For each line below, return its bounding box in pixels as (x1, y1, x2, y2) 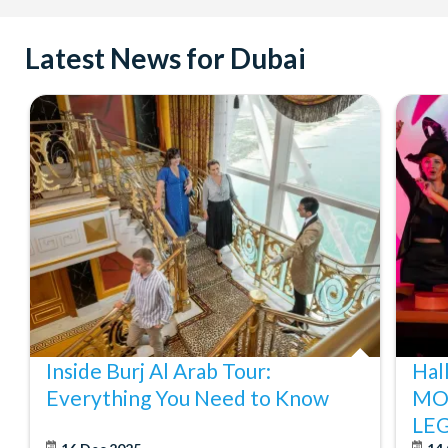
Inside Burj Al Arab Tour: (46, 358, 271, 384)
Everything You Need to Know (46, 385, 329, 411)
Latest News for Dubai (25, 40, 306, 75)
